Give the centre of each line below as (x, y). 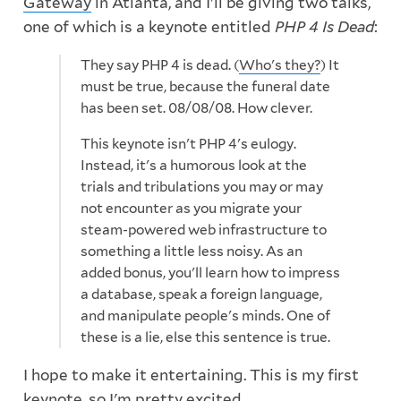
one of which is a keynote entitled (149, 27)
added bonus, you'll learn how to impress (211, 272)
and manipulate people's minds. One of (206, 315)
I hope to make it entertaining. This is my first (191, 375)
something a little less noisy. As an (192, 251)
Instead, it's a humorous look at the (194, 165)
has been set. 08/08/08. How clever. (197, 108)
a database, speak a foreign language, (202, 294)
